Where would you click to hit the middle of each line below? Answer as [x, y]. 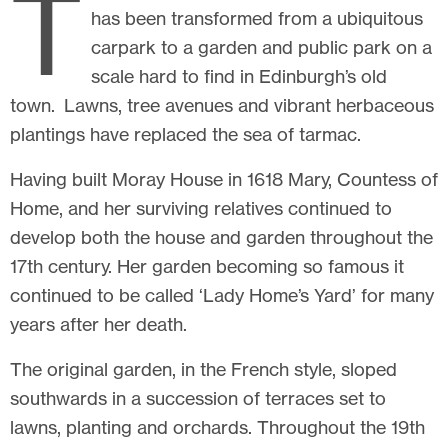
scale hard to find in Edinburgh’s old [239, 75]
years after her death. [98, 323]
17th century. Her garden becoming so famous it [207, 265]
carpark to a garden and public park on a [261, 46]
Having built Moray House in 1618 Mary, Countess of [224, 178]
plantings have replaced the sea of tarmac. [185, 133]
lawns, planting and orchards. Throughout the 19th [217, 426]
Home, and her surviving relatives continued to [201, 207]
